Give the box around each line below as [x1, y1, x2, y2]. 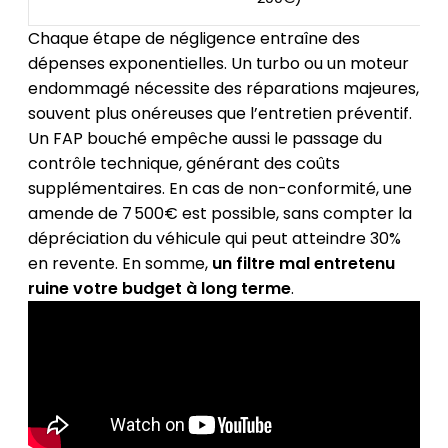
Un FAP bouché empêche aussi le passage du [27, 126, 382, 150]
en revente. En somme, [27, 251, 212, 275]
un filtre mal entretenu [211, 251, 395, 275]
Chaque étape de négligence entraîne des [27, 26, 360, 50]
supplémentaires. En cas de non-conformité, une [27, 176, 412, 200]
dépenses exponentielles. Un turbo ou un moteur [27, 51, 409, 75]
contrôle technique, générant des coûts [27, 151, 340, 175]
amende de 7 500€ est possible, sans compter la [27, 201, 412, 225]
